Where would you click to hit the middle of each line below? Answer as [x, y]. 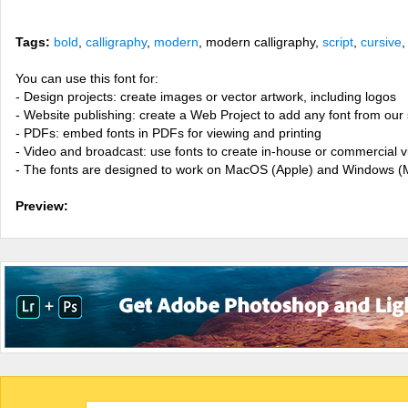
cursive [381, 42]
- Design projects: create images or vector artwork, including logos [206, 97]
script [338, 42]
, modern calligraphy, [260, 42]
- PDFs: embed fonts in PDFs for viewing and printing [168, 133]
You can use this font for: [87, 78]
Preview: [42, 206]
